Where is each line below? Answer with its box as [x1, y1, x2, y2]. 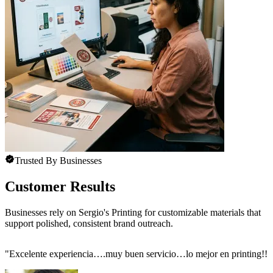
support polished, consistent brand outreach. [5, 218, 173, 229]
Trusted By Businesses [15, 155, 102, 166]
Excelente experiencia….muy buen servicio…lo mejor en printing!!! [9, 248, 271, 259]
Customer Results [5, 178, 115, 194]
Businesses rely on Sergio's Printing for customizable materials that [5, 207, 261, 218]
